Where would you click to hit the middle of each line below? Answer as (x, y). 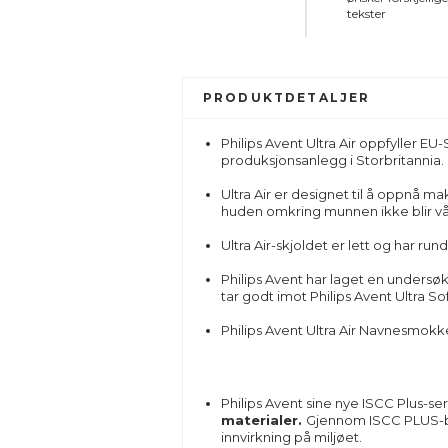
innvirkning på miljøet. (291, 437)
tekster (366, 13)
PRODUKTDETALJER (287, 97)
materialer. (263, 420)
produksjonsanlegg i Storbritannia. (332, 160)
